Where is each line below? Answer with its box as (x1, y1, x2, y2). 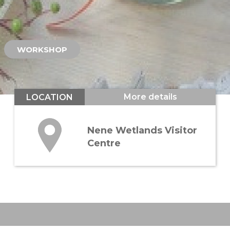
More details (123, 92, 177, 102)
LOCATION (26, 92, 73, 102)
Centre (87, 137, 121, 149)
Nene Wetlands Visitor (87, 124, 198, 136)
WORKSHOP (17, 44, 67, 54)
